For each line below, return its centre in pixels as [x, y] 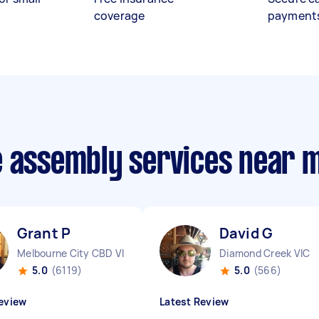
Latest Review [194, 302]
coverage [120, 16]
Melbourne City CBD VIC [74, 253]
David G [246, 233]
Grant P [44, 233]
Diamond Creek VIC [265, 253]
